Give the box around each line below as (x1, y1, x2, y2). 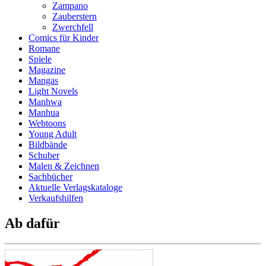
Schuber (28, 150, 59, 160)
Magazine (28, 65, 65, 75)
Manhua (28, 107, 59, 118)
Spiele (28, 54, 52, 64)
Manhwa (28, 97, 62, 107)
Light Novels (28, 86, 78, 96)
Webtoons (28, 118, 66, 128)
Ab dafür (5, 215, 60, 231)
